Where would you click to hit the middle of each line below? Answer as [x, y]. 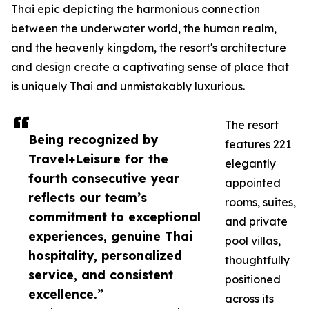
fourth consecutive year [104, 178]
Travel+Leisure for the [98, 159]
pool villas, [253, 241]
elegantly [250, 164]
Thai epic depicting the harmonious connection [136, 9]
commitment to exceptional [114, 217]
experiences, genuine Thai [110, 236]
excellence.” [66, 294]
